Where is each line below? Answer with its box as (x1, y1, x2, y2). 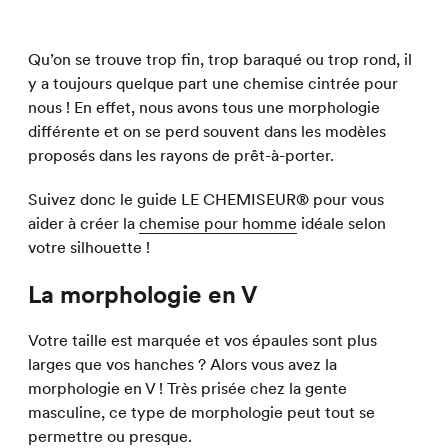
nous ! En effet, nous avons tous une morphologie (28, 98, 380, 117)
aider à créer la (28, 214, 139, 233)
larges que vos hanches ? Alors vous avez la (28, 355, 337, 374)
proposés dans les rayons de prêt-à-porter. (28, 146, 334, 165)
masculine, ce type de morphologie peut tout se (28, 403, 375, 422)
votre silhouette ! (28, 238, 150, 257)
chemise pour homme (139, 214, 297, 233)
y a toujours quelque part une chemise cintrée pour (28, 74, 398, 93)
